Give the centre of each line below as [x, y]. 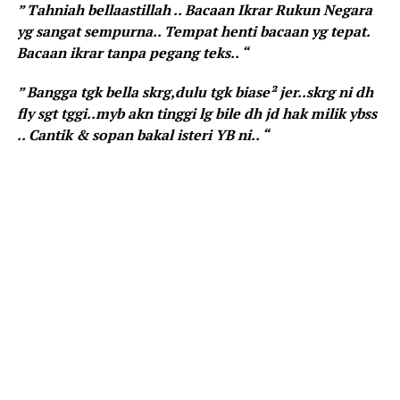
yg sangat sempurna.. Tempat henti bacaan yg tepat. [193, 31]
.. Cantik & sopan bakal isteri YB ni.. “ [142, 134]
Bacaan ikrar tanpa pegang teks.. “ [132, 52]
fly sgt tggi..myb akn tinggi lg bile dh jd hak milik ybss [196, 113]
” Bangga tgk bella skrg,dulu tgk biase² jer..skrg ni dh [195, 92]
